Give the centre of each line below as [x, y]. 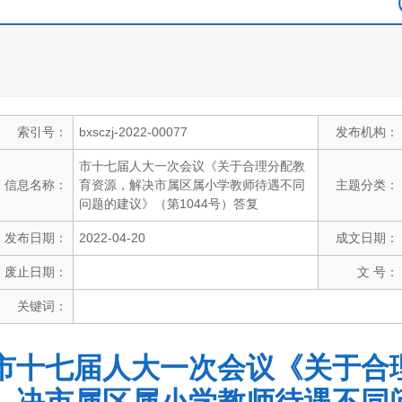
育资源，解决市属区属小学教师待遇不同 [193, 186]
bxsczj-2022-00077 [134, 133]
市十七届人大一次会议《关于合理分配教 [193, 167]
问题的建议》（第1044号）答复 [170, 205]
